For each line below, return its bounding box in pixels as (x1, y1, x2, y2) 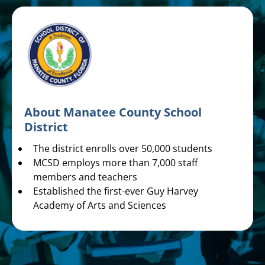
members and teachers (33, 170, 137, 184)
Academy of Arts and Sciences (33, 199, 166, 212)
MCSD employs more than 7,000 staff (33, 156, 198, 170)
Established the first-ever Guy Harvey (33, 185, 198, 198)
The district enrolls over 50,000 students (33, 142, 212, 156)
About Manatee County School (24, 104, 202, 121)
